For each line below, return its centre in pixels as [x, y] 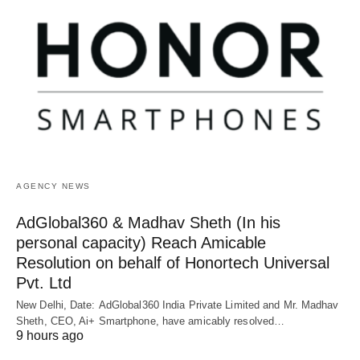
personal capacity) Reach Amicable [141, 243]
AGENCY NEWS [53, 186]
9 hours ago [50, 336]
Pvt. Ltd [44, 283]
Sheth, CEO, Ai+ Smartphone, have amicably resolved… [151, 321]
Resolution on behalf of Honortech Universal [173, 263]
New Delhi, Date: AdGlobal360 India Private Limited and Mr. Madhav [178, 305]
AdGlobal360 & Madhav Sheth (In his [148, 223]
